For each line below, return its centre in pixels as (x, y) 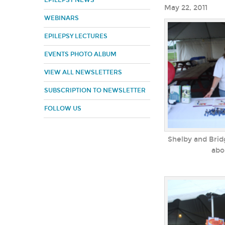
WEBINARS (62, 18)
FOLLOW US (63, 108)
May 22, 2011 (186, 8)
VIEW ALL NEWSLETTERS (83, 72)
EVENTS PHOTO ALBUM (80, 54)
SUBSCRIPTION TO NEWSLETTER (95, 90)
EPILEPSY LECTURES (76, 36)
